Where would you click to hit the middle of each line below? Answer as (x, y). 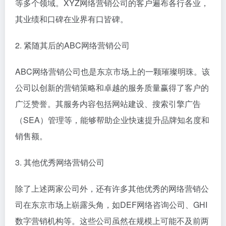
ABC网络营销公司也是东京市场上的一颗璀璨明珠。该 (112, 71)
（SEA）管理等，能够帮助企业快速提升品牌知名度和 (112, 120)
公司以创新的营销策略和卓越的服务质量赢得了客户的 (112, 87)
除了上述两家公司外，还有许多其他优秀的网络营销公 (112, 188)
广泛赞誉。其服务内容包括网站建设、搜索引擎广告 (108, 103)
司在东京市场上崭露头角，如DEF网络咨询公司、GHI (111, 204)
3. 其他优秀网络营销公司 (60, 162)
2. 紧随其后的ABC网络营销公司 (72, 45)
